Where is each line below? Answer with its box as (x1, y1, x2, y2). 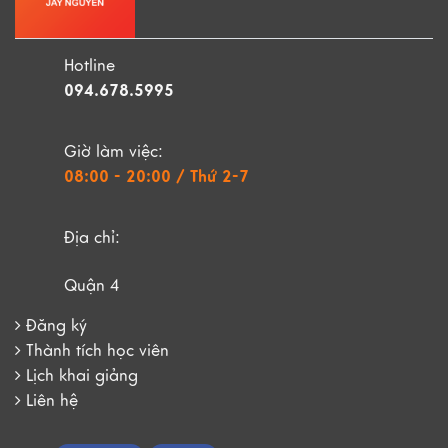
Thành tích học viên (26, 341, 169, 362)
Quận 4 (64, 276, 120, 297)
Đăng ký (26, 316, 87, 337)
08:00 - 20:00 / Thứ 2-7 (64, 164, 249, 188)
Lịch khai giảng (26, 366, 138, 387)
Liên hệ (26, 391, 78, 412)
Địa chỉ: (64, 228, 120, 249)
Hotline (64, 56, 115, 77)
